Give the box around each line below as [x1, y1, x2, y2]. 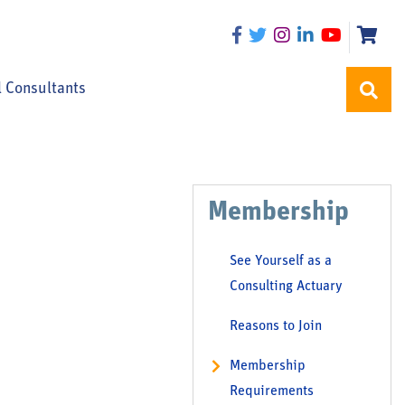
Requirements [230, 384, 314, 399]
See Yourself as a [230, 254, 332, 268]
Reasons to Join [230, 319, 322, 334]
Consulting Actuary [230, 279, 343, 294]
